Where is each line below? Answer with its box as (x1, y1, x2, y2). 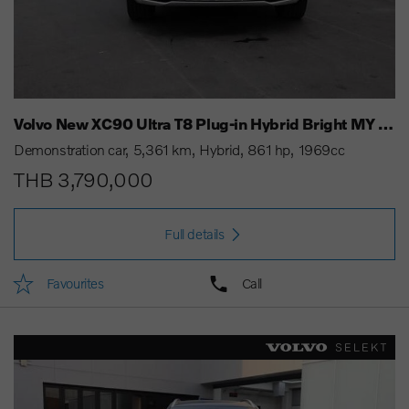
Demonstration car (14, 141, 126, 159)
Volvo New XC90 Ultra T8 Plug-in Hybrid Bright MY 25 (378, 114, 394, 133)
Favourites (46, 275, 104, 292)
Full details (164, 225, 225, 243)
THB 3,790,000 (14, 167, 153, 193)
